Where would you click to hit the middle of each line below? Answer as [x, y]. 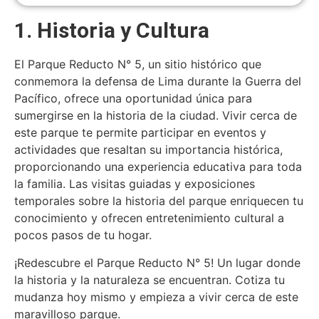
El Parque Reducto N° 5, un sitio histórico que [138, 64]
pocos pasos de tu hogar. [83, 235]
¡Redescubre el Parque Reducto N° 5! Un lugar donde [157, 262]
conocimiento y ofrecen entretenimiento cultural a [149, 218]
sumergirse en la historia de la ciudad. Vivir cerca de [156, 116]
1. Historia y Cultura [112, 31]
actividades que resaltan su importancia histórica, [148, 150]
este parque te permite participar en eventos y [140, 133]
